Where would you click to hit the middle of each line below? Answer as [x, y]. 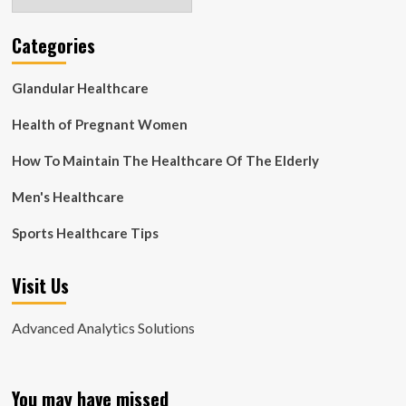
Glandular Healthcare [80, 87]
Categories [53, 45]
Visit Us [40, 285]
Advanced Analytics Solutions [103, 327]
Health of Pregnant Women [99, 124]
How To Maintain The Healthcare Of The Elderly [165, 160]
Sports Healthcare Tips [85, 232]
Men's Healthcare [68, 196]
